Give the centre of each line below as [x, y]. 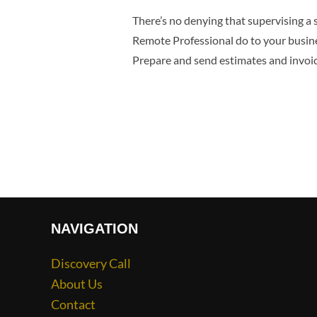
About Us [77, 284]
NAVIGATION [94, 229]
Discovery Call [91, 264]
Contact [73, 305]
